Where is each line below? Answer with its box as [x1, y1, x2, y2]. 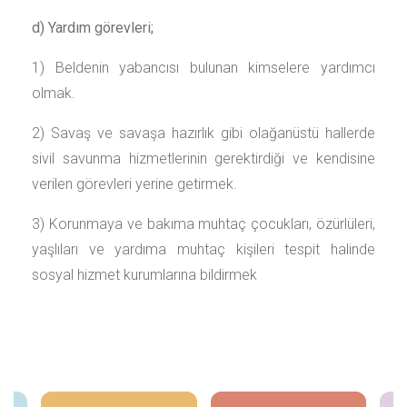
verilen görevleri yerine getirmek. [32, 175, 237, 193]
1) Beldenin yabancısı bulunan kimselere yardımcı [32, 59, 375, 76]
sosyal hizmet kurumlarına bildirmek [32, 266, 257, 283]
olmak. [32, 84, 75, 102]
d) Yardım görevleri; [32, 19, 154, 36]
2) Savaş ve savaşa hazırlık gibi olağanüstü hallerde [32, 124, 375, 142]
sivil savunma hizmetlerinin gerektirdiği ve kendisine [32, 150, 375, 167]
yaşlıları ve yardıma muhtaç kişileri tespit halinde [32, 241, 375, 258]
